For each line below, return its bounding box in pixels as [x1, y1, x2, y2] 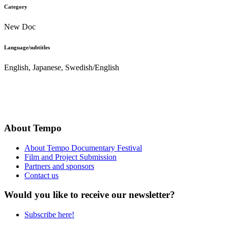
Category [4, 4, 27, 10]
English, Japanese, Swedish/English [4, 63, 119, 72]
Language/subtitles [4, 44, 50, 51]
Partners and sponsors [24, 161, 94, 170]
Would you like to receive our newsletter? [4, 189, 175, 201]
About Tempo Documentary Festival [24, 143, 142, 152]
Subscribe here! [24, 210, 74, 219]
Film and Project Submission [24, 152, 117, 161]
